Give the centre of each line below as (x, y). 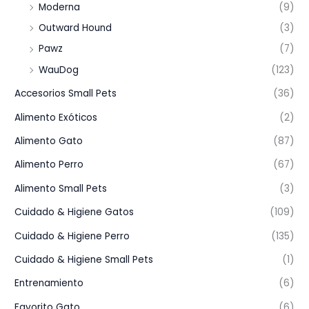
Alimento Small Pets (61, 188)
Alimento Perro (49, 165)
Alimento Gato (49, 141)
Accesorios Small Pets (66, 94)
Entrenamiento (49, 283)
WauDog (59, 70)
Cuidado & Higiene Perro (72, 236)
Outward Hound (76, 28)
